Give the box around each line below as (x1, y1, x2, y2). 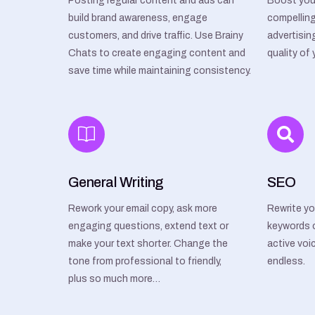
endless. (266, 255, 305, 266)
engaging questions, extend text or (68, 220, 229, 231)
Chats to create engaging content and (68, 47, 245, 58)
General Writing (68, 174, 164, 190)
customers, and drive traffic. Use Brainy (68, 30, 243, 41)
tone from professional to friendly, (68, 255, 221, 266)
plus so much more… (68, 273, 160, 284)
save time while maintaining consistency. (68, 65, 251, 76)
